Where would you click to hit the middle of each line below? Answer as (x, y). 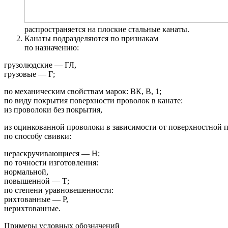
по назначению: (52, 47)
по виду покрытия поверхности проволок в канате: (93, 100)
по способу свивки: (38, 136)
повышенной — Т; (37, 181)
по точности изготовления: (51, 162)
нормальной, (26, 172)
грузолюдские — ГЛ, (40, 65)
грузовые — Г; (30, 74)
